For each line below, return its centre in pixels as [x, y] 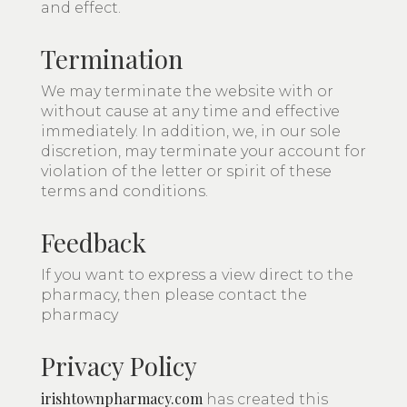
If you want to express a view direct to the [197, 275]
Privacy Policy [119, 366]
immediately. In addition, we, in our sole [191, 131]
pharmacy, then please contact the [174, 295]
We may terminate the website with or [187, 91]
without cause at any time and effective [190, 111]
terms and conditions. [124, 191]
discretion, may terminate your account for [203, 151]
